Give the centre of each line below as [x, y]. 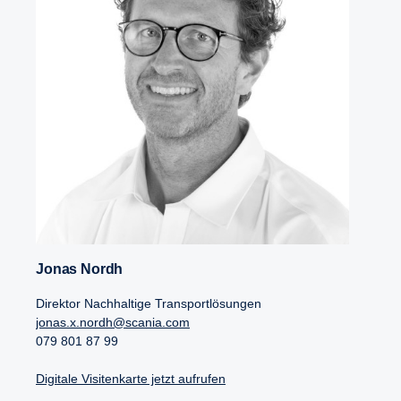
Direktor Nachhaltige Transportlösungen [149, 303]
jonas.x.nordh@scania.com [113, 322]
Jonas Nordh [83, 269]
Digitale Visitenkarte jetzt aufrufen [131, 378]
